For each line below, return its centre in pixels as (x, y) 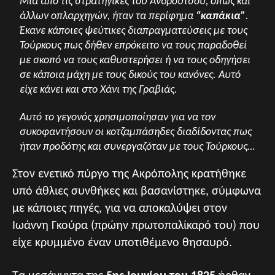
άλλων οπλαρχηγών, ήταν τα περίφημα (108, 16)
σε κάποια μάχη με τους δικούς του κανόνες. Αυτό (130, 75)
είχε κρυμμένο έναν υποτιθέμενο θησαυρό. (122, 243)
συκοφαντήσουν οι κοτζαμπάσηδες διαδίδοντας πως (136, 132)
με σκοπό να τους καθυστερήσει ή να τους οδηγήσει (135, 60)
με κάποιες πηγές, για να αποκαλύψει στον (120, 208)
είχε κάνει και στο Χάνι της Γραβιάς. (99, 90)
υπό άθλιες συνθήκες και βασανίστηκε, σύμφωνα (137, 191)
